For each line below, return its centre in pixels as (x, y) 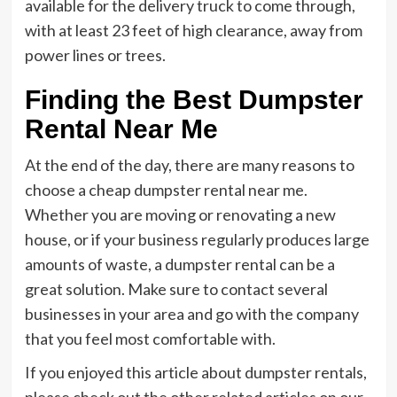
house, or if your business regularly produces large (197, 239)
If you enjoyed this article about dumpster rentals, (195, 372)
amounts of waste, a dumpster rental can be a (179, 264)
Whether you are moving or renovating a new (180, 214)
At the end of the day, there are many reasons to (189, 165)
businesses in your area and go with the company (191, 314)
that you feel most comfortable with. (150, 339)
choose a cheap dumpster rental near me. (166, 190)
